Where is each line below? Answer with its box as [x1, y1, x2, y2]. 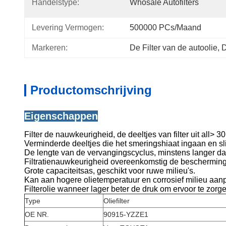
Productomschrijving [30, 83, 152, 97]
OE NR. [25, 210, 49, 218]
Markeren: [32, 43, 68, 52]
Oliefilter [103, 197, 130, 205]
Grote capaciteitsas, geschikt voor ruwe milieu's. [24, 166, 195, 175]
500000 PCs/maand [130, 23, 201, 32]
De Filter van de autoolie [130, 43, 217, 52]
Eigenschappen [24, 110, 98, 122]
